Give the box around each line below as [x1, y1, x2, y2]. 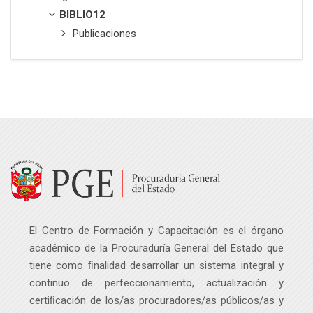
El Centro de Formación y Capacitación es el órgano [29, 224, 284, 238]
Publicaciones [72, 27, 136, 40]
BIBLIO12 [59, 8, 105, 22]
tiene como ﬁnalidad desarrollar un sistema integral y [29, 259, 284, 272]
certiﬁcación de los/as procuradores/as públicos [29, 294, 259, 307]
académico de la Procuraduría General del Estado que [29, 242, 284, 255]
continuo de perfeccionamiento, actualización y [29, 277, 284, 290]
